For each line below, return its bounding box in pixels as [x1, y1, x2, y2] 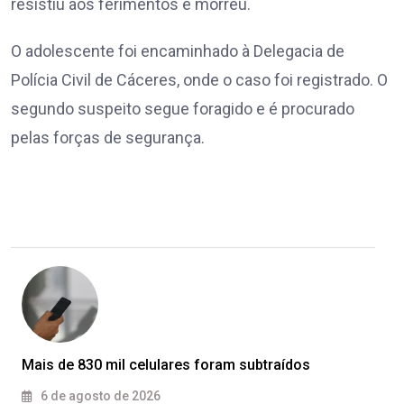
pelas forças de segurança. [11, 128, 205, 148]
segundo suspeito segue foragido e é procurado [11, 99, 354, 119]
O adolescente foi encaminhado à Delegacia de [11, 41, 344, 61]
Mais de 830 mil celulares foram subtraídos [22, 356, 310, 374]
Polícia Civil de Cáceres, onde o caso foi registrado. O [11, 70, 388, 90]
